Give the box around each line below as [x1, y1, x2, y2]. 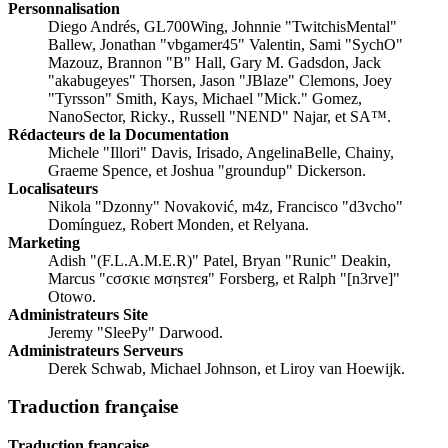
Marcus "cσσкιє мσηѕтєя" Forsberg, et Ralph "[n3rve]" [48, 269, 400, 287]
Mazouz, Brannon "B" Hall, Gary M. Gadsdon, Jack [48, 53, 381, 71]
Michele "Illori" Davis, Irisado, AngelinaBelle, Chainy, [48, 143, 394, 161]
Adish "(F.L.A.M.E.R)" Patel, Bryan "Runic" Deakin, [48, 251, 391, 269]
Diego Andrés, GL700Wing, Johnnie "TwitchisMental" [48, 17, 397, 35]
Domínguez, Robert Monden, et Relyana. [48, 215, 309, 233]
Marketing [8, 233, 80, 251]
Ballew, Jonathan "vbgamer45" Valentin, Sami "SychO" [48, 35, 403, 53]
